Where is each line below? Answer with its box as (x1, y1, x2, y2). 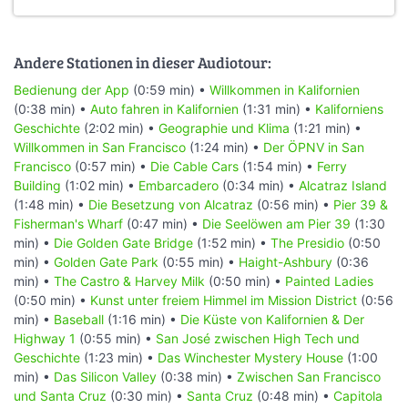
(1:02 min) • (61, 177, 138, 193)
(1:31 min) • (239, 100, 315, 117)
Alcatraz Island (299, 177, 387, 193)
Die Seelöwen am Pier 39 (202, 215, 351, 231)
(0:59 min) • (129, 81, 209, 97)
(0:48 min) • (253, 387, 333, 403)
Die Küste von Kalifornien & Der (180, 311, 364, 327)
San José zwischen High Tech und (156, 330, 360, 346)
